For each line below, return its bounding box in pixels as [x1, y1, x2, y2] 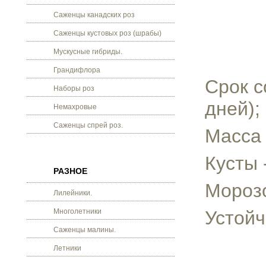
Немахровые [53, 103, 97, 111]
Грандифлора [53, 66, 100, 74]
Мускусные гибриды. [53, 47, 122, 56]
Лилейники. [53, 189, 92, 197]
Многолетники [53, 207, 102, 216]
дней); [205, 98, 260, 119]
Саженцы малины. [53, 226, 116, 234]
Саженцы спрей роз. [53, 121, 123, 129]
